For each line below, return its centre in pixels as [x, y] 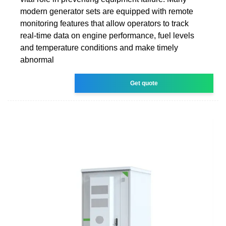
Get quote [144, 83]
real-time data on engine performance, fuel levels [107, 35]
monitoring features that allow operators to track [104, 23]
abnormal [37, 60]
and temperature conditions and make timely [99, 47]
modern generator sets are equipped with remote [107, 11]
